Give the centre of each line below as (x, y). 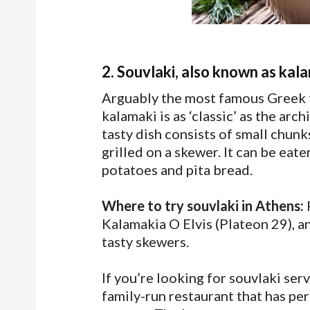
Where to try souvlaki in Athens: (203, 206)
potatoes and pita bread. (177, 170)
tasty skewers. (145, 241)
